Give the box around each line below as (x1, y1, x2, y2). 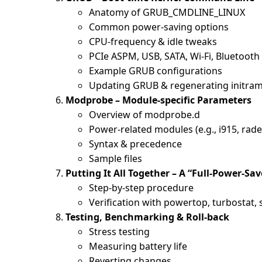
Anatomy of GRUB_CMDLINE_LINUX (89, 5, 245, 19)
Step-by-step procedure (89, 181, 194, 194)
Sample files (89, 151, 142, 165)
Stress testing (89, 225, 150, 238)
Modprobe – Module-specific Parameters (65, 93, 251, 106)
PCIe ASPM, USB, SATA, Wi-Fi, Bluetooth (89, 49, 260, 63)
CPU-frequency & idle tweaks (89, 35, 217, 48)
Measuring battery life (89, 239, 187, 253)
